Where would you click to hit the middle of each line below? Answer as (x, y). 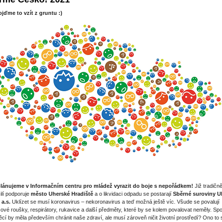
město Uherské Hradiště (62, 194)
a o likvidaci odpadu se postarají (133, 194)
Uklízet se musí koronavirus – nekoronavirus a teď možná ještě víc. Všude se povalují (115, 202)
